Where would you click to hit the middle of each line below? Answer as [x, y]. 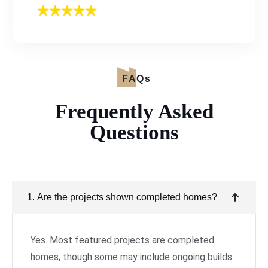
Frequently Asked [134, 112]
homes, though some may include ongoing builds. [132, 257]
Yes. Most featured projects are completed [122, 240]
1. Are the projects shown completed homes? [122, 197]
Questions [134, 133]
